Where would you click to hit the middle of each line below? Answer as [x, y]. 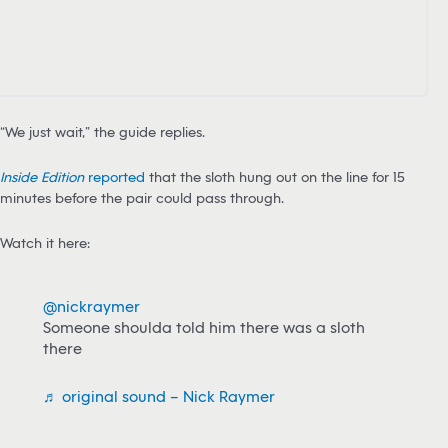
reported [114, 176]
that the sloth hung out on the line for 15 [275, 176]
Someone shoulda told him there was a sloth [203, 327]
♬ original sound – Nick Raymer [158, 395]
